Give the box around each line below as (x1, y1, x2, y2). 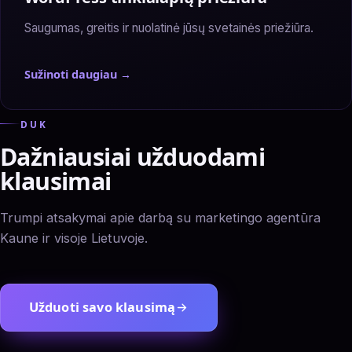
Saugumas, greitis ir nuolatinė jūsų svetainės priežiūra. (24, 20, 313, 36)
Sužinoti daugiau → (24, 67, 131, 82)
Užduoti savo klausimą (28, 299, 176, 317)
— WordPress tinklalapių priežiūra (23, 75, 216, 90)
